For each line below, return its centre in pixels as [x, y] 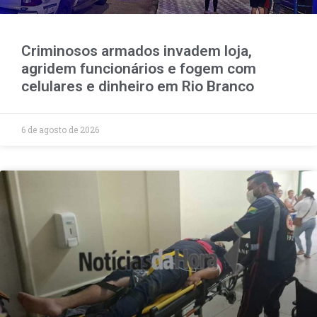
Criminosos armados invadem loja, [137, 51]
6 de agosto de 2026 [60, 129]
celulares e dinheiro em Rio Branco [138, 86]
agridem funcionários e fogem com [139, 68]
